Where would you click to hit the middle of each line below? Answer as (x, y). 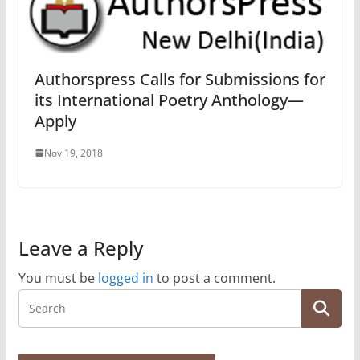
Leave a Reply (80, 247)
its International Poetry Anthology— (169, 100)
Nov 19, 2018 (73, 153)
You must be (58, 278)
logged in (125, 278)
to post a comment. (214, 278)
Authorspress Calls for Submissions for (180, 79)
